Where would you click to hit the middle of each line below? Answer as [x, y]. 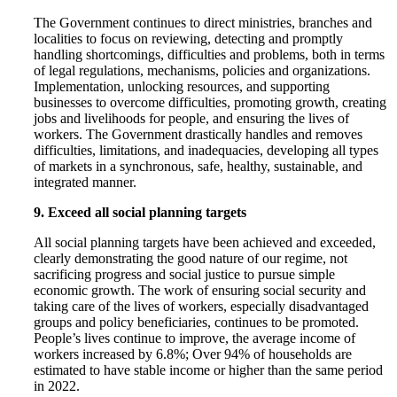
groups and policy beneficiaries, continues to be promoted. [197, 322]
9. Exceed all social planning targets [140, 212]
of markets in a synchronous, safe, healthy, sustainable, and [198, 166]
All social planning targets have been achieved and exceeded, [205, 242]
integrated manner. [86, 182]
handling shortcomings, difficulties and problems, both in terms [210, 54]
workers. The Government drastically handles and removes [198, 134]
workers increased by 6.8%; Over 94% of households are [193, 354]
